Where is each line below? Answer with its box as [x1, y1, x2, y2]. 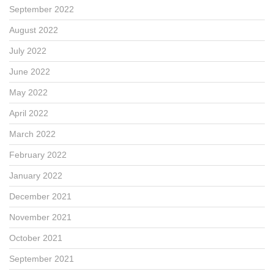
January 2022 [9, 170, 62, 180]
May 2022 [9, 87, 48, 97]
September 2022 [9, 4, 74, 14]
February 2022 [9, 149, 67, 160]
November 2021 [9, 212, 72, 222]
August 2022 [9, 24, 58, 35]
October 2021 [9, 232, 62, 243]
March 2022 [9, 128, 56, 139]
